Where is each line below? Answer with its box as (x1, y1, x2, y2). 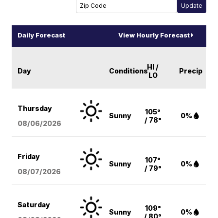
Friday (18, 152, 40, 161)
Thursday (18, 104, 53, 113)
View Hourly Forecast (118, 31, 190, 39)
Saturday (18, 200, 51, 209)
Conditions (109, 67, 148, 75)
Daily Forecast (18, 31, 66, 39)
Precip (179, 67, 203, 75)
